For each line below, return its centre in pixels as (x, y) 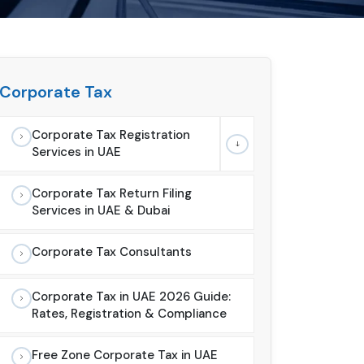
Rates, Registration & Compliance (129, 314)
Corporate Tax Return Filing (112, 194)
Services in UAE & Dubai (101, 211)
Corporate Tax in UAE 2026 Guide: (131, 297)
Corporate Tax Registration (111, 135)
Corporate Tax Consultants (112, 252)
